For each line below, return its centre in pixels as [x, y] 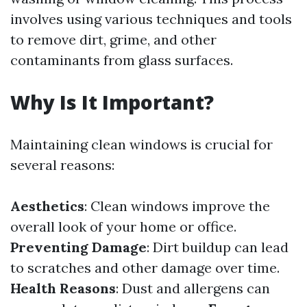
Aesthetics [47, 206]
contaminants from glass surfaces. [122, 60]
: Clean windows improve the [177, 206]
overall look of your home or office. [123, 226]
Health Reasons [63, 288]
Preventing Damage [78, 247]
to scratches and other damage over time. [145, 268]
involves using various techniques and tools [151, 19]
